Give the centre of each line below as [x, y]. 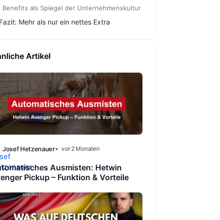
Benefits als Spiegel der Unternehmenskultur [72, 8]
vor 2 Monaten [81, 149]
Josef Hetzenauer [29, 149]
